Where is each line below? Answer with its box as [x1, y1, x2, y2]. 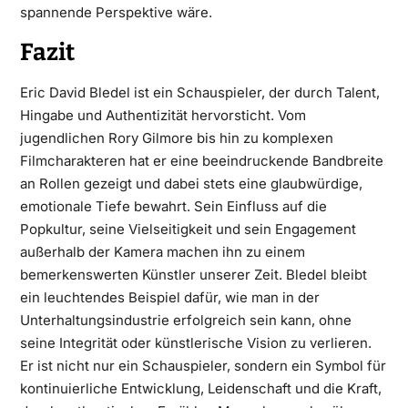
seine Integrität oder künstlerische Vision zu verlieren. [19, 334, 372, 352]
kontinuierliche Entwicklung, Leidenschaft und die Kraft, [19, 380, 382, 397]
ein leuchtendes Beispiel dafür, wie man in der [19, 289, 320, 306]
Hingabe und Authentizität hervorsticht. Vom [19, 107, 306, 124]
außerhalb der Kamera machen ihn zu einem [19, 243, 305, 260]
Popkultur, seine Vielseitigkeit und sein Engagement [19, 220, 356, 238]
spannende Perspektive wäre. [19, 4, 212, 21]
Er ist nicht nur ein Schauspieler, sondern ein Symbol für [19, 357, 386, 374]
